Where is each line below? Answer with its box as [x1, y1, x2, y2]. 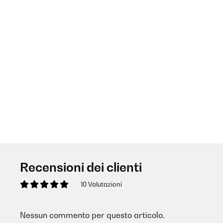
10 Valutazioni [81, 180, 122, 188]
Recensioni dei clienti [20, 160, 142, 175]
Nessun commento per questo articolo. [20, 210, 165, 220]
